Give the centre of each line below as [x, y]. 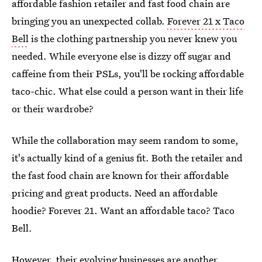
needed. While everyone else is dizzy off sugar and [121, 56]
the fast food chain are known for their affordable [120, 175]
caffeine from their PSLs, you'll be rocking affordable [128, 73]
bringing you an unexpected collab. [89, 21]
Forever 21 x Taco [206, 21]
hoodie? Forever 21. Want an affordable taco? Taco [123, 210]
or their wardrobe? [53, 108]
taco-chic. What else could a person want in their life [127, 91]
